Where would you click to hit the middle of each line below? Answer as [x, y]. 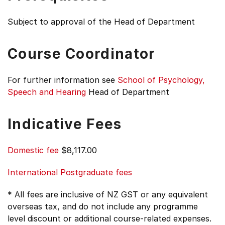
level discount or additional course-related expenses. [109, 218]
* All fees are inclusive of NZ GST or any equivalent [108, 194]
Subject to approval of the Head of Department [101, 22]
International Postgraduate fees [70, 172]
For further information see [63, 80]
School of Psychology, [161, 80]
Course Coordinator [82, 54]
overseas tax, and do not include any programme [103, 206]
